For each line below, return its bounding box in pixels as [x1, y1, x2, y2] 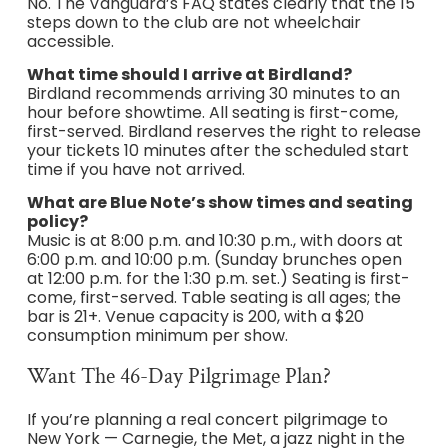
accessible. [26, 29, 114, 53]
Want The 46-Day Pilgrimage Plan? [26, 361, 331, 391]
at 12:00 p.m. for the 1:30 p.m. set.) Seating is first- [26, 267, 410, 291]
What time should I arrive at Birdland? [26, 63, 352, 87]
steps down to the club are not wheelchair [26, 10, 361, 34]
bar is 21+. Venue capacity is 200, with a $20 [26, 305, 364, 329]
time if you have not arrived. [26, 158, 245, 182]
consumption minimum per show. [26, 324, 288, 348]
